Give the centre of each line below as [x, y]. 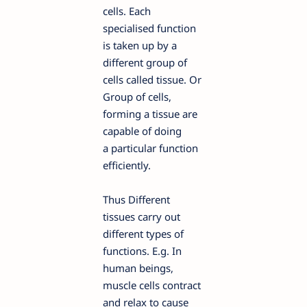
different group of [145, 62]
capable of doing [142, 131]
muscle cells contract [152, 285]
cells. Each [127, 11]
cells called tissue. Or [152, 79]
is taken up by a [140, 45]
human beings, [138, 268]
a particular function [150, 148]
